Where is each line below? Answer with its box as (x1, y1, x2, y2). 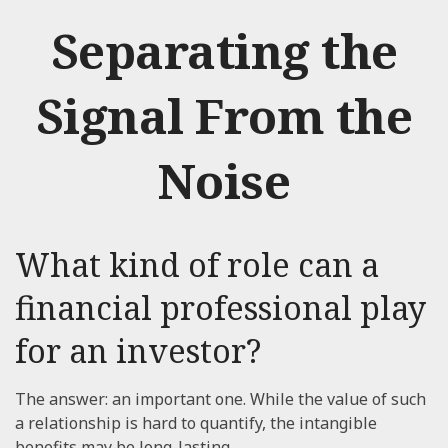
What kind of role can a (15, 243, 379, 286)
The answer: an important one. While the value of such (15, 388, 426, 410)
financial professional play (15, 286, 426, 329)
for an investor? (15, 329, 261, 372)
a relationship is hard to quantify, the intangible (15, 412, 377, 434)
